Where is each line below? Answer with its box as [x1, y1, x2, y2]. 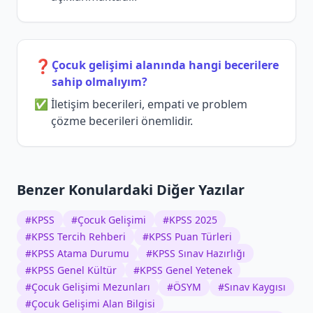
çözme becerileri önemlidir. [51, 113, 193, 129]
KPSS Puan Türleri [149, 230, 232, 244]
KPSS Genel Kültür [31, 263, 117, 277]
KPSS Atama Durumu [31, 247, 129, 261]
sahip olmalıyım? [52, 74, 147, 90]
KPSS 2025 [169, 213, 217, 227]
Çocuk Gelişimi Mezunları [31, 280, 150, 294]
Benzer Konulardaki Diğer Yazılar [17, 180, 245, 200]
